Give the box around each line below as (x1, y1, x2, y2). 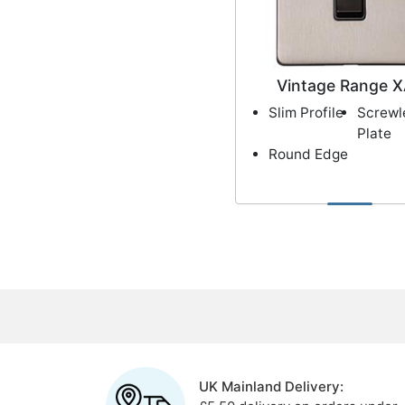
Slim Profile (268, 104, 344, 122)
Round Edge (268, 146, 348, 164)
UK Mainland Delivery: (198, 378, 344, 396)
